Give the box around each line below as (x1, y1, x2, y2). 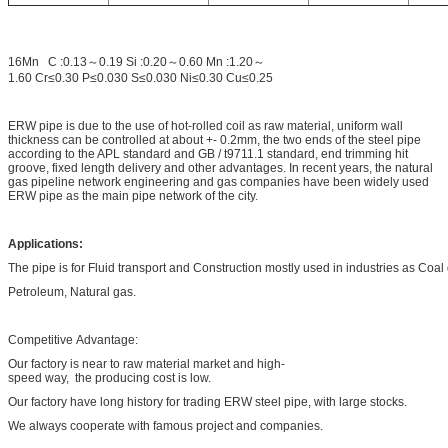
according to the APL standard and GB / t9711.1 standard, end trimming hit (8, 146, 408, 161)
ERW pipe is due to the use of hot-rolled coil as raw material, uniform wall (8, 118, 403, 133)
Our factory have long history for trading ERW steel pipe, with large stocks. (8, 394, 407, 409)
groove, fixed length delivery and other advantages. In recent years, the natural (8, 160, 433, 175)
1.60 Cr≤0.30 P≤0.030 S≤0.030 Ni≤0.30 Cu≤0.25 (8, 70, 273, 85)
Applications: (8, 236, 83, 251)
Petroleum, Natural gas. (8, 284, 136, 299)
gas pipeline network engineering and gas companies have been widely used (8, 174, 429, 189)
